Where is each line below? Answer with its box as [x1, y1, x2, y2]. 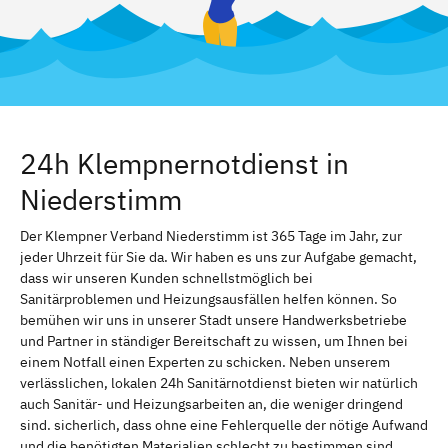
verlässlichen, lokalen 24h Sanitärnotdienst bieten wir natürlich [20, 373, 418, 392]
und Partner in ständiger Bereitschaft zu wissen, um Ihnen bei [20, 331, 408, 350]
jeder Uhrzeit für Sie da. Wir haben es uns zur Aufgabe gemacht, [20, 247, 417, 266]
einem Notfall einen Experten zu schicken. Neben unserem [20, 352, 390, 371]
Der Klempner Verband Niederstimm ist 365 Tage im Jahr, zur [20, 226, 402, 245]
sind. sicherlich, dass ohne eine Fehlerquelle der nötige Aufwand [20, 415, 428, 434]
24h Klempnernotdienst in [20, 144, 349, 182]
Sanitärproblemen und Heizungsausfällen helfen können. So [20, 289, 397, 308]
